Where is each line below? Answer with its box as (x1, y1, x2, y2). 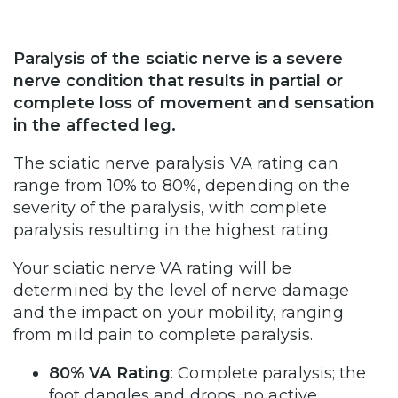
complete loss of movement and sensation (13, 93, 376, 114)
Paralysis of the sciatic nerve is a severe (13, 49, 343, 69)
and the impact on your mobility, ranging (13, 303, 344, 323)
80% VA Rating (49, 363, 171, 384)
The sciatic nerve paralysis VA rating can (13, 154, 338, 174)
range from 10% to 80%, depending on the (13, 176, 351, 196)
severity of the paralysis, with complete (13, 198, 327, 219)
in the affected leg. (13, 115, 180, 136)
